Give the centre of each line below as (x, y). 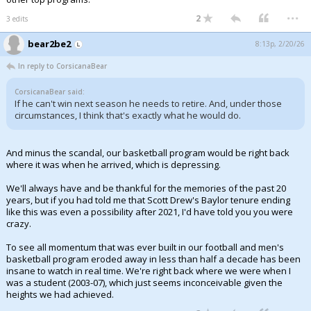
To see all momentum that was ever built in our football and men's (145, 247)
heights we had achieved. (60, 294)
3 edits (17, 19)
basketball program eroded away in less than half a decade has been (153, 259)
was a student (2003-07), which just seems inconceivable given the (144, 283)
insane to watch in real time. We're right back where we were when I (149, 271)
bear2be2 (49, 44)
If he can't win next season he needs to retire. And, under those (148, 103)
